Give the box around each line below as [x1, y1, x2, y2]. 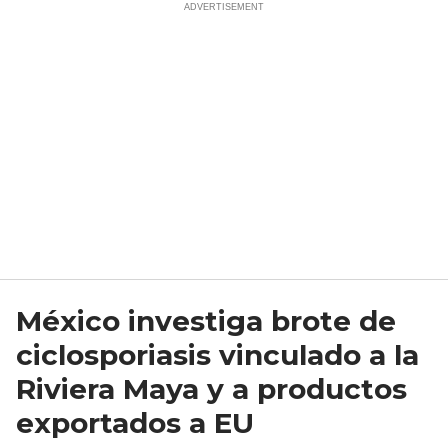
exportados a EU [16, 405, 254, 440]
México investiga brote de [16, 303, 396, 338]
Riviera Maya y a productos [16, 371, 407, 406]
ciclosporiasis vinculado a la [16, 337, 419, 372]
